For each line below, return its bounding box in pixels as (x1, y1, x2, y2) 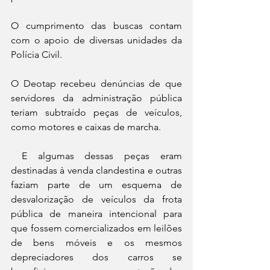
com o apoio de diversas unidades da (11, 34, 182, 46)
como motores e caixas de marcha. (11, 121, 161, 133)
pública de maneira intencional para (11, 208, 182, 220)
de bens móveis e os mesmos (11, 237, 182, 249)
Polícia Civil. (11, 49, 62, 61)
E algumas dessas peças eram (11, 150, 22, 162)
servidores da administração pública (11, 92, 182, 104)
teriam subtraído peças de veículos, (11, 107, 182, 119)
